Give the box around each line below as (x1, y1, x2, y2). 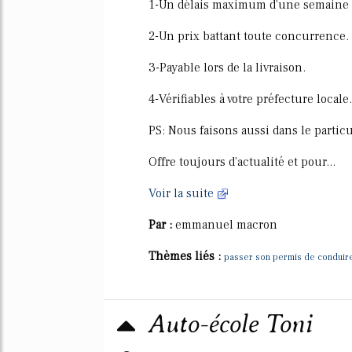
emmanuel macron (175, 217, 277, 233)
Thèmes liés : (148, 248, 224, 264)
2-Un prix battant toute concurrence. (148, 28, 349, 44)
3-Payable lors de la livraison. (148, 60, 306, 75)
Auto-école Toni (148, 310, 313, 339)
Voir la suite (148, 185, 217, 201)
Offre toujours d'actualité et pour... (148, 154, 335, 170)
